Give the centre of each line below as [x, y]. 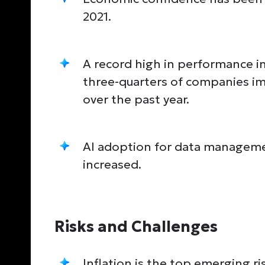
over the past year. [136, 99]
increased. [112, 164]
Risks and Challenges [136, 226]
